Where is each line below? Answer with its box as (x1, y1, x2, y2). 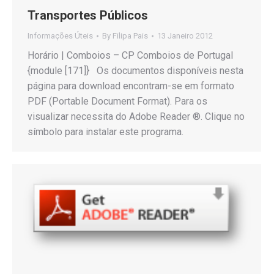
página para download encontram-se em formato (28, 80, 234, 92)
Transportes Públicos (28, 8, 148, 23)
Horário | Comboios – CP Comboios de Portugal (28, 50, 238, 61)
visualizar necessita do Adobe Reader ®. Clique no (28, 111, 245, 122)
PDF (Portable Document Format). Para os (28, 95, 207, 107)
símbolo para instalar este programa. (28, 126, 183, 138)
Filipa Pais (113, 31, 148, 40)
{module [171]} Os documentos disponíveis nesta (28, 65, 243, 76)
